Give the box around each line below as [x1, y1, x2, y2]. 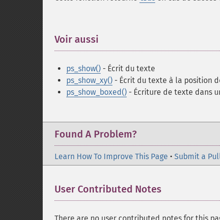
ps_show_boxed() [66, 87, 127, 97]
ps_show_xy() [66, 76, 112, 85]
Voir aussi [55, 33, 99, 45]
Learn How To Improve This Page [55, 152, 168, 161]
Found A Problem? [55, 128, 137, 140]
